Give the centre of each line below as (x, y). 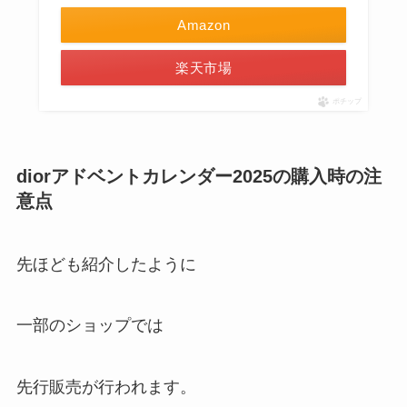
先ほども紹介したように (106, 264)
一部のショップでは (89, 326)
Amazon (203, 25)
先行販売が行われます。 (106, 387)
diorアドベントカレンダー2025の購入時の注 (199, 177)
